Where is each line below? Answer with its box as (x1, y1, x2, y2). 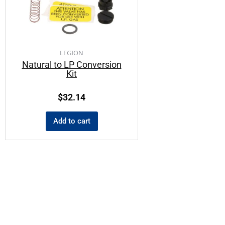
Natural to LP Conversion (22, 59, 122, 70)
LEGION (60, 48, 83, 58)
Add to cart (53, 116, 90, 126)
